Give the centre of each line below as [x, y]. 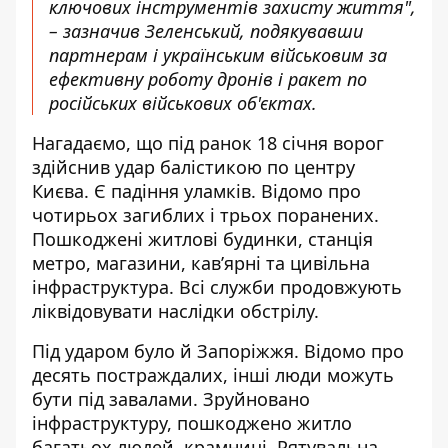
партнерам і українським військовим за [218, 55]
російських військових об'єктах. [183, 103]
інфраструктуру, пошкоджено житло [192, 423]
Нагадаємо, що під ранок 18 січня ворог [208, 143]
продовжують [341, 287]
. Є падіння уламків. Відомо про [222, 191]
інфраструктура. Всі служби [156, 287]
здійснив [73, 167]
